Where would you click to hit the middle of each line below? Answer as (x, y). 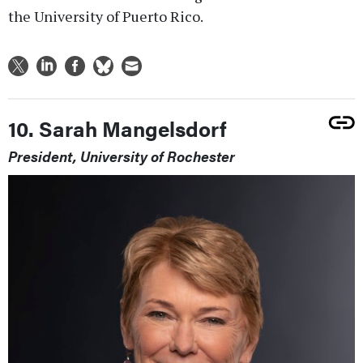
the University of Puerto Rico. (106, 17)
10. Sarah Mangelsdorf (117, 129)
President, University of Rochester (122, 156)
